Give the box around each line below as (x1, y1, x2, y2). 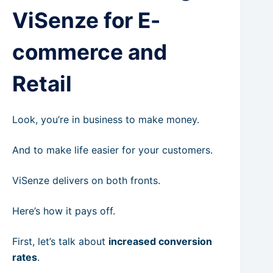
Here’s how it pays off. (12, 205, 115, 217)
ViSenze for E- (12, 7, 160, 33)
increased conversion (108, 235, 212, 247)
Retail (12, 70, 72, 96)
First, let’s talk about (12, 235, 108, 247)
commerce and (12, 38, 167, 65)
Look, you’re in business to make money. (12, 113, 199, 126)
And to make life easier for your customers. (12, 144, 213, 156)
